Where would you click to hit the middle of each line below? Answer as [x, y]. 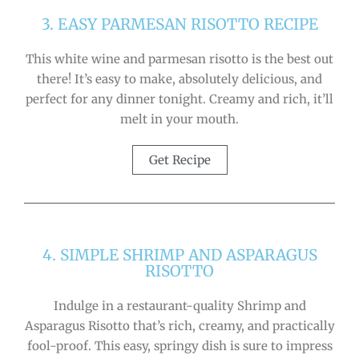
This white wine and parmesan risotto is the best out [179, 58]
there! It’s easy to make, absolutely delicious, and [179, 79]
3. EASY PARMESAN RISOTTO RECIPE [179, 24]
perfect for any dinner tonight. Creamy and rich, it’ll [179, 99]
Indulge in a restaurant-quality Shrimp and [179, 305]
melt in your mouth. [179, 119]
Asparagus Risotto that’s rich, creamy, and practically [179, 325]
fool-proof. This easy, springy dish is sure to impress [179, 345]
